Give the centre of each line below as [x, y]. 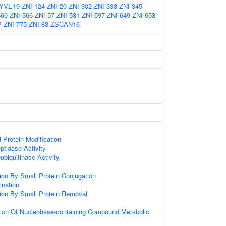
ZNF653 [144, 15]
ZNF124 [33, 6]
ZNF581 [68, 15]
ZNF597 [93, 15]
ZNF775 [15, 24]
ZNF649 [119, 15]
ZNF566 [21, 15]
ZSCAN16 [65, 24]
